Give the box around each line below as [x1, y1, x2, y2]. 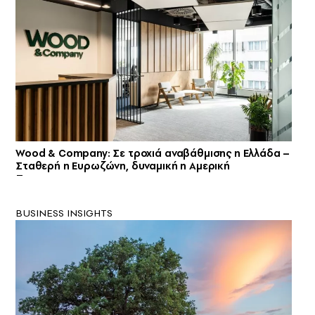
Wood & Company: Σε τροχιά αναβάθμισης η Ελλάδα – [15, 146, 290, 161]
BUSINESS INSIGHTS [15, 206, 112, 221]
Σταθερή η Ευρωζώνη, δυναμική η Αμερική [15, 159, 230, 174]
